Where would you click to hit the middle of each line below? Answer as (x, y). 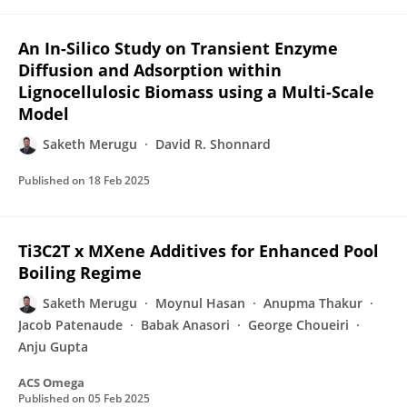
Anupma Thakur (313, 303)
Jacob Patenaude (70, 325)
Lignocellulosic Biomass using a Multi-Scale (196, 92)
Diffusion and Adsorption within (150, 70)
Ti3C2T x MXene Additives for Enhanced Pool (199, 251)
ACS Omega (51, 382)
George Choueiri (298, 325)
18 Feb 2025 (119, 180)
